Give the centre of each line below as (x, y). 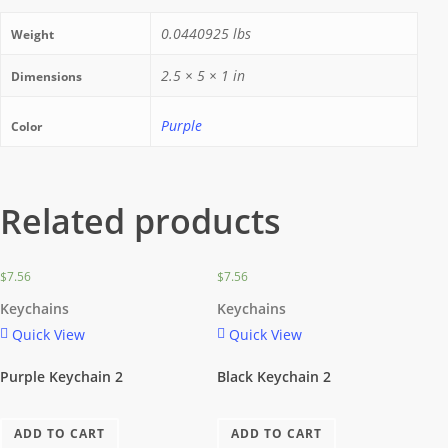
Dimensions (46, 76)
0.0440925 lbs (206, 33)
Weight (32, 34)
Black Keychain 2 (274, 376)
